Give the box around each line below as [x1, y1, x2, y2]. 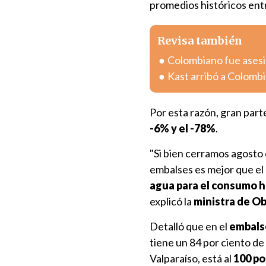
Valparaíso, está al [150, 252, 233, 265]
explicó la [150, 195, 194, 208]
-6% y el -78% [150, 122, 216, 135]
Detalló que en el [150, 220, 229, 233]
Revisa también [157, 34, 242, 47]
